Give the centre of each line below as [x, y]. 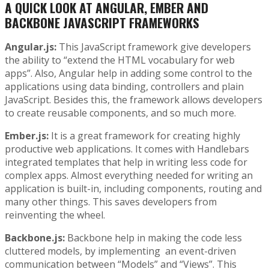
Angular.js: [31, 47]
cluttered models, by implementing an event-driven [120, 251]
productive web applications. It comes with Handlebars [127, 149]
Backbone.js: [35, 238]
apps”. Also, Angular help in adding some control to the [128, 74]
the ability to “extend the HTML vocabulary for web [120, 60]
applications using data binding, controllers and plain [124, 87]
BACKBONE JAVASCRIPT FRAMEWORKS [102, 22]
